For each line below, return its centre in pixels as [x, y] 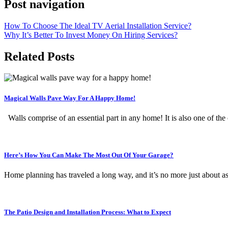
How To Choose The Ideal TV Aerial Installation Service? [98, 25]
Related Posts [39, 56]
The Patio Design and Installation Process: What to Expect [88, 212]
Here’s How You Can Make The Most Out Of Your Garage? [89, 155]
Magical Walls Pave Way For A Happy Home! [70, 98]
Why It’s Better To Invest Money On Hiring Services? [91, 35]
